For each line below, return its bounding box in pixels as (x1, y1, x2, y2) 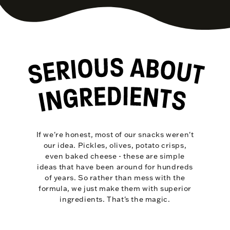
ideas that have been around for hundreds (36, 162, 193, 172)
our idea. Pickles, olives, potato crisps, (43, 141, 187, 150)
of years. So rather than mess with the (45, 173, 185, 183)
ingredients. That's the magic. (60, 195, 170, 204)
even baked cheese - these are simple (45, 151, 185, 161)
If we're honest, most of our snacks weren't (36, 130, 194, 140)
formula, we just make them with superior (38, 184, 191, 194)
